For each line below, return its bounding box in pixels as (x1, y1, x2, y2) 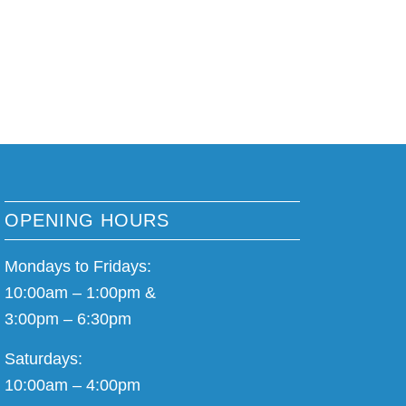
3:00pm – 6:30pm (5, 310, 132, 329)
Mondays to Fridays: (5, 257, 152, 276)
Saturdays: (5, 350, 83, 369)
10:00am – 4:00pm (5, 376, 141, 395)
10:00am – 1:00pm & (5, 284, 157, 303)
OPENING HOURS (5, 209, 170, 230)
